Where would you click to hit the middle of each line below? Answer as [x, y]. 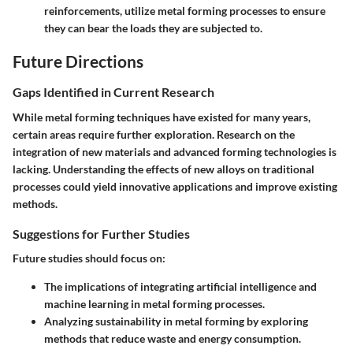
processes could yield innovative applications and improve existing [175, 186]
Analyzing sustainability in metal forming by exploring [176, 321]
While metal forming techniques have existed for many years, [162, 117]
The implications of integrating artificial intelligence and [180, 286]
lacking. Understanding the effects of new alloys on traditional [163, 169]
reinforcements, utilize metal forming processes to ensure [185, 10]
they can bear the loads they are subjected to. [153, 28]
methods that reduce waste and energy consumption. [173, 338]
